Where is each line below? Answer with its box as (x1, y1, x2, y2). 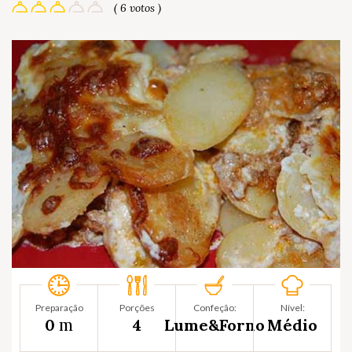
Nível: (280, 301, 305, 313)
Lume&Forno (164, 314, 265, 335)
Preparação (35, 301, 83, 313)
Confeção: (192, 301, 236, 313)
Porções (119, 301, 155, 313)
